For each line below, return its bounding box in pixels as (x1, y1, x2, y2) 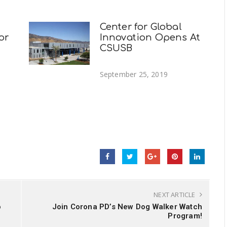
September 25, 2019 (99, 69, 168, 79)
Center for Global (99, 22, 182, 32)
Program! (168, 211, 202, 220)
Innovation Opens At (99, 32, 201, 43)
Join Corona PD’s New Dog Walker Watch (52, 202, 202, 211)
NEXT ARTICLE (154, 190, 197, 199)
